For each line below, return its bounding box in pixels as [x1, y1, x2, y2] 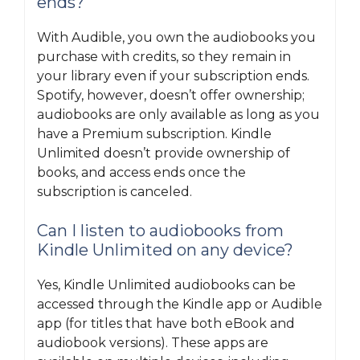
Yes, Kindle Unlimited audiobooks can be [37, 277, 296, 292]
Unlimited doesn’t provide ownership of [37, 145, 290, 161]
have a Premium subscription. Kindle [37, 126, 272, 141]
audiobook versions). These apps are [37, 335, 268, 350]
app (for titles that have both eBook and [37, 316, 295, 331]
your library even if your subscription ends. [37, 68, 309, 84]
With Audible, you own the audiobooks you [37, 30, 316, 45]
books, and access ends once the [37, 165, 246, 180]
